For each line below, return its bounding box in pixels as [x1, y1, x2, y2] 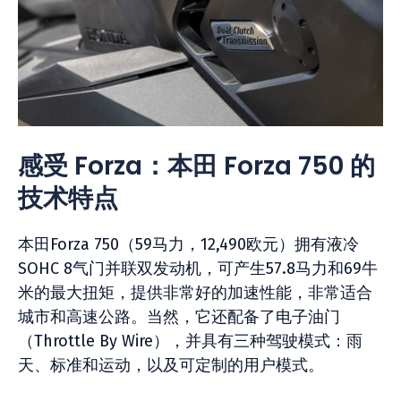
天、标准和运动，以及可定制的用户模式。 [18, 355, 324, 375]
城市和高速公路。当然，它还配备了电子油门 [18, 307, 340, 327]
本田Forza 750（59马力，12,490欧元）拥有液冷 [18, 235, 359, 254]
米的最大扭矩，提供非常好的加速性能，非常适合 [18, 283, 372, 303]
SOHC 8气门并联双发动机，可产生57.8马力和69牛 [18, 259, 378, 278]
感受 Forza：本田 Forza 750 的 [18, 149, 375, 183]
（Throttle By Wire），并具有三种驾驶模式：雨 [18, 331, 363, 351]
